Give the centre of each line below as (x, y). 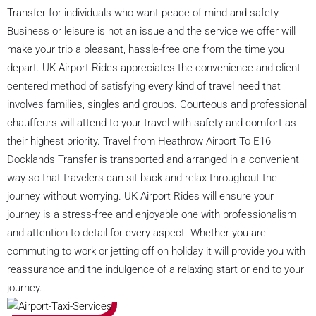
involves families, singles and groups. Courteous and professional (157, 104)
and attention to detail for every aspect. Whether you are (136, 232)
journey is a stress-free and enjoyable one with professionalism (152, 214)
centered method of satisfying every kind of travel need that (144, 86)
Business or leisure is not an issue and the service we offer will (151, 31)
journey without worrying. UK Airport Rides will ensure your (140, 196)
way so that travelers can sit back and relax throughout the (142, 177)
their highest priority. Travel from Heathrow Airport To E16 (139, 141)
